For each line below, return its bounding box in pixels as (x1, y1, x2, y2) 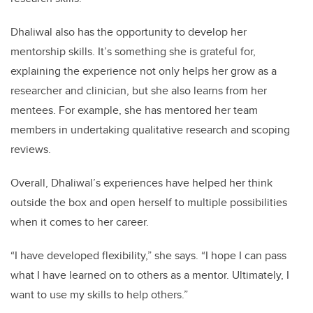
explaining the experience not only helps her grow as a (10, 63, 277, 80)
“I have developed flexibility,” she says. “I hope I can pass (10, 247, 286, 264)
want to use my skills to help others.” (10, 286, 188, 303)
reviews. (10, 141, 51, 158)
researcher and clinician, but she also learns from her (10, 82, 267, 99)
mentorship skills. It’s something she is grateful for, (10, 43, 256, 60)
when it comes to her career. (10, 214, 149, 231)
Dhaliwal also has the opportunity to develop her (10, 24, 247, 41)
